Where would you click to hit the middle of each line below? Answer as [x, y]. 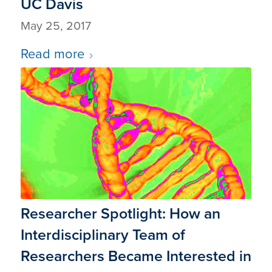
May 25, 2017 [56, 25]
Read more [52, 53]
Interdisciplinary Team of [103, 235]
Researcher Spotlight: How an [120, 214]
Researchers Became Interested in [136, 256]
